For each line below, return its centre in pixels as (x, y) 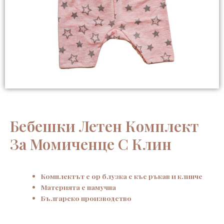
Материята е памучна (78, 187)
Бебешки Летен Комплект (104, 126)
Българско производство (86, 198)
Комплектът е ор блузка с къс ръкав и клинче (121, 176)
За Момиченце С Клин (91, 144)
